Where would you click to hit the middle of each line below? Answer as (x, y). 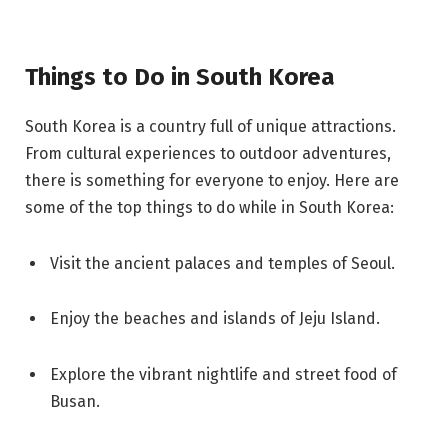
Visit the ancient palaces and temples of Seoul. (222, 263)
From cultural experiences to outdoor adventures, (208, 153)
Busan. (75, 402)
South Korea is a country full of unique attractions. (210, 126)
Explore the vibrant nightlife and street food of (223, 375)
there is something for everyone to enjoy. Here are (212, 180)
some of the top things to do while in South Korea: (209, 207)
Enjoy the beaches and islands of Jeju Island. (215, 319)
